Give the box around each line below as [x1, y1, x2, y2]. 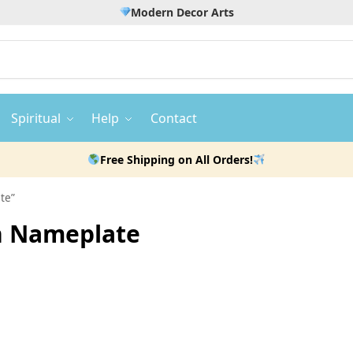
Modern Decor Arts [131, 5, 235, 20]
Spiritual [10, 110, 61, 127]
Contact [150, 110, 198, 127]
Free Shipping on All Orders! [100, 152, 253, 167]
